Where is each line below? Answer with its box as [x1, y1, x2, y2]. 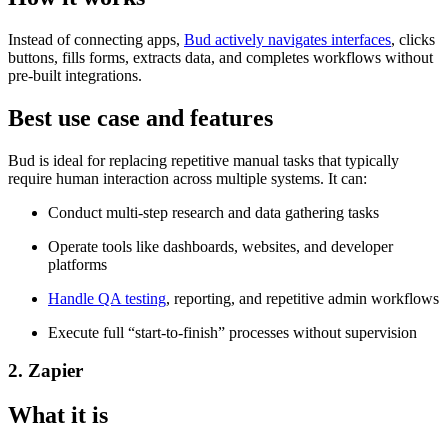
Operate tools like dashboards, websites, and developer [48, 237, 393, 255]
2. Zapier [8, 360, 83, 382]
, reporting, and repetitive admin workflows [166, 289, 439, 307]
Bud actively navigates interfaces [184, 30, 391, 48]
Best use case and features [8, 104, 273, 131]
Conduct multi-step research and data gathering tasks [48, 203, 379, 221]
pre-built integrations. [8, 66, 142, 84]
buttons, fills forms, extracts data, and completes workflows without [8, 48, 433, 66]
